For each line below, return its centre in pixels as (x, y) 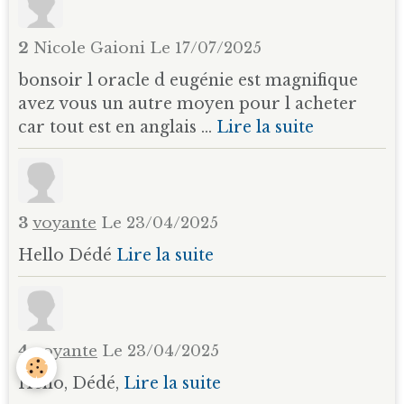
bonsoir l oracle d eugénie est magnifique (188, 81)
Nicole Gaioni (92, 49)
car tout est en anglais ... (117, 128)
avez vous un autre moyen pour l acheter (188, 104)
